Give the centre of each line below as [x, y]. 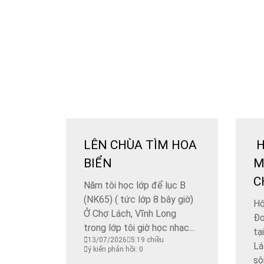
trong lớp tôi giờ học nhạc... [139, 227]
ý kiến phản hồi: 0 [115, 249]
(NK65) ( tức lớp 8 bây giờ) [138, 199]
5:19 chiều [147, 240]
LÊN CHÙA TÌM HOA [140, 145]
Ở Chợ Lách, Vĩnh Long [130, 213]
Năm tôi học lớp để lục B [135, 185]
